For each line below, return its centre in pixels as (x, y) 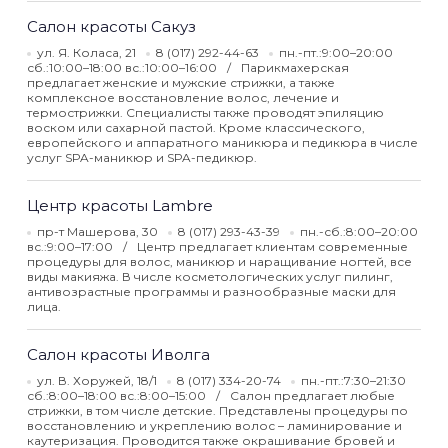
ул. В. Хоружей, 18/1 (97, 380)
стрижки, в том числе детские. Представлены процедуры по (217, 410)
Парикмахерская (295, 67)
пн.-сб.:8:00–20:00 (359, 231)
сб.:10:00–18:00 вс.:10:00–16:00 (123, 67)
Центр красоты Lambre (120, 205)
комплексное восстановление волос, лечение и (183, 97)
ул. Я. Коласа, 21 (86, 52)
